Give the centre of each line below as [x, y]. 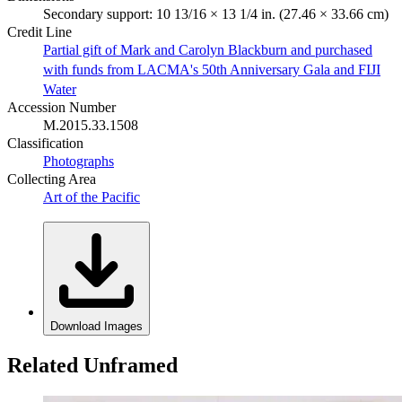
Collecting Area [52, 179]
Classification [45, 143]
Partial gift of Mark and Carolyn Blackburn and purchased [208, 49]
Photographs [79, 161]
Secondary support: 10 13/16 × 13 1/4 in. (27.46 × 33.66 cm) [216, 13]
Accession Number [61, 107]
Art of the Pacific [92, 197]
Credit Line [39, 31]
